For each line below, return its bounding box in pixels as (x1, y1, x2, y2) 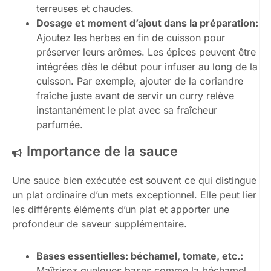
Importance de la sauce (27, 143, 178, 160)
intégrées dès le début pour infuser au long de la (36, 60, 258, 73)
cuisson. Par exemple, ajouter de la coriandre (36, 75, 243, 88)
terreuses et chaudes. (36, 2, 134, 15)
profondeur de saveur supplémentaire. (12, 218, 187, 230)
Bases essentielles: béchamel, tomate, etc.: (36, 250, 243, 263)
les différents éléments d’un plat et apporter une (12, 203, 229, 216)
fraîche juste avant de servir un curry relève (36, 90, 234, 102)
